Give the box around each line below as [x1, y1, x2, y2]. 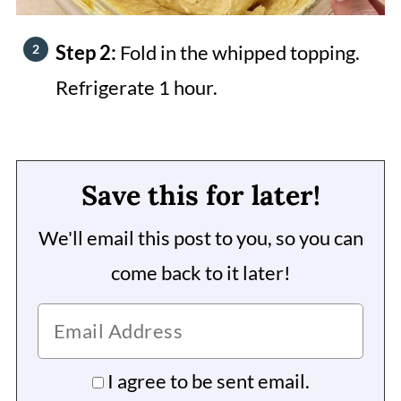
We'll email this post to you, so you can [38, 225, 363, 250]
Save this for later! [81, 177, 320, 212]
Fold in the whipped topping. [119, 39, 360, 64]
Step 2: [55, 39, 120, 64]
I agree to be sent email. [107, 368, 310, 393]
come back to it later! [110, 260, 291, 285]
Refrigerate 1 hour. [55, 74, 218, 99]
